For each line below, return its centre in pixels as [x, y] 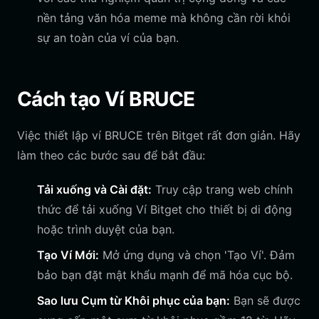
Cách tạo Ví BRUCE [106, 99]
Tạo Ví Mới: [68, 255]
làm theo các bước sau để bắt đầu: [111, 155]
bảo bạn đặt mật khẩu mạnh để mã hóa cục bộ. [165, 275]
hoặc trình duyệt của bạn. [106, 229]
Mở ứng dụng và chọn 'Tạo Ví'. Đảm [197, 255]
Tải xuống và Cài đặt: [94, 189]
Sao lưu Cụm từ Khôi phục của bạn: [134, 300]
